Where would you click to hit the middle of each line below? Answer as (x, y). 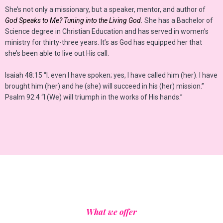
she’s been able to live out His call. (57, 53)
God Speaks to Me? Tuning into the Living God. (74, 20)
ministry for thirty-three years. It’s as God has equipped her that (104, 42)
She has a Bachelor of (178, 20)
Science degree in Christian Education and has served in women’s (107, 31)
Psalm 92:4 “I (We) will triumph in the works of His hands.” (94, 97)
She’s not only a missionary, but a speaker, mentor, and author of (105, 9)
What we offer (111, 212)
